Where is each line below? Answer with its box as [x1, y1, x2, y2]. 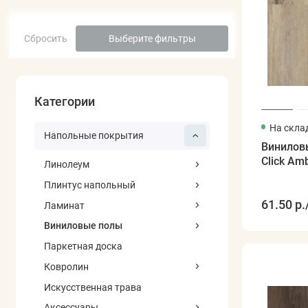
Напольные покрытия [43, 130, 144, 142]
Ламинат [43, 199, 85, 211]
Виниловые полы [43, 220, 122, 232]
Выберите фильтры [108, 32, 196, 44]
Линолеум [43, 159, 89, 170]
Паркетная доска [43, 241, 122, 252]
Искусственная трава [43, 281, 142, 293]
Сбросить [23, 32, 67, 44]
